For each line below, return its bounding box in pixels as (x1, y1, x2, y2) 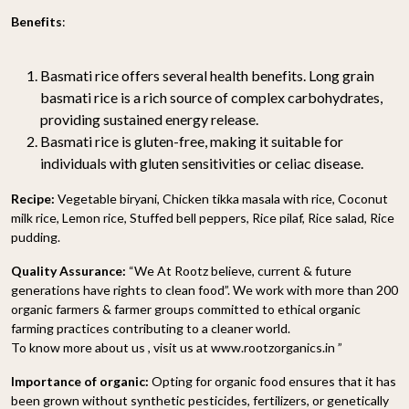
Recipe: (11, 190, 55, 206)
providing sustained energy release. (40, 110, 258, 128)
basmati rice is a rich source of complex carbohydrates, (40, 88, 383, 106)
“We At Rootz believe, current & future (126, 262, 351, 278)
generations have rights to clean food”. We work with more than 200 (11, 281, 398, 298)
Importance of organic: (11, 372, 152, 389)
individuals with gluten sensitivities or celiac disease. (40, 153, 363, 172)
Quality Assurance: (11, 262, 126, 278)
